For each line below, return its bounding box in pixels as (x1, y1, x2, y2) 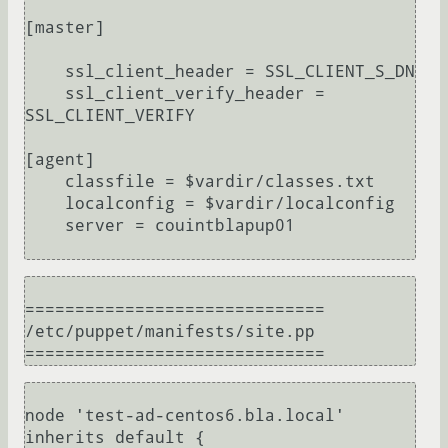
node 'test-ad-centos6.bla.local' (25, 406, 345, 426)
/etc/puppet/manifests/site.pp (25, 322, 315, 342)
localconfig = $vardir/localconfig (25, 194, 65, 214)
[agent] (25, 150, 95, 170)
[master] (25, 18, 105, 38)
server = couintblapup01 (25, 216, 65, 236)
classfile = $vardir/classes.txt (25, 172, 65, 192)
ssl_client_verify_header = (25, 84, 65, 104)
